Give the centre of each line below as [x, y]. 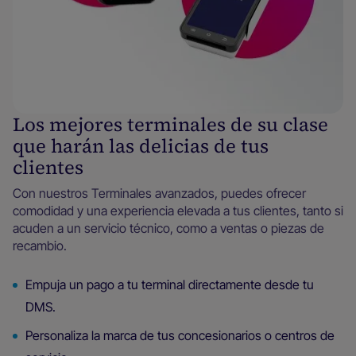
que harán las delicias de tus [141, 146]
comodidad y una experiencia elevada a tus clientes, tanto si [178, 211]
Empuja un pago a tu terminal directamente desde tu [170, 285]
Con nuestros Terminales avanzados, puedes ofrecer [159, 193]
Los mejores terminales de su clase [170, 125]
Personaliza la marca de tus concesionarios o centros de [180, 336]
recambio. [40, 246]
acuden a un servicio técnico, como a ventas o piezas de [168, 228]
